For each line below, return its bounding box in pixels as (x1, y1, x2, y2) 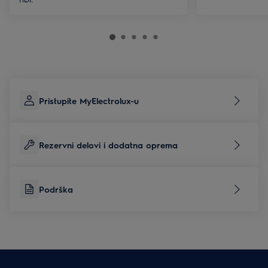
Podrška (39, 184, 73, 194)
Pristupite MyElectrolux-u (39, 95, 139, 106)
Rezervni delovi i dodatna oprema (39, 139, 178, 150)
